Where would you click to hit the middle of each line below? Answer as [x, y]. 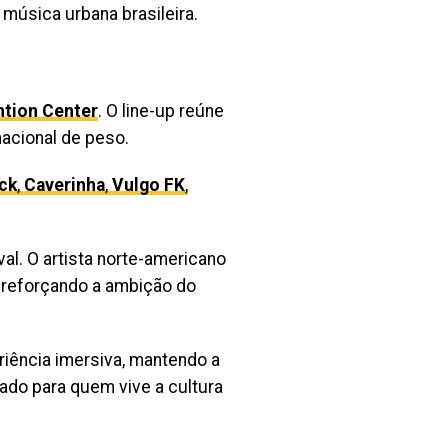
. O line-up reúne [161, 111]
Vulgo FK [148, 185]
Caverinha [64, 185]
